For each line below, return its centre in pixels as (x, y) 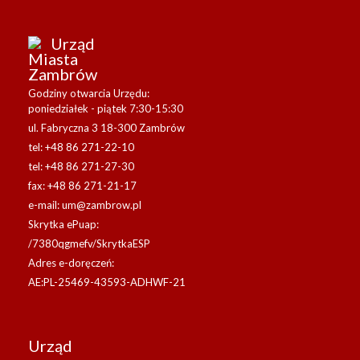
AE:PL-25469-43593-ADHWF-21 (107, 282)
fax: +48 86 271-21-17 (82, 185)
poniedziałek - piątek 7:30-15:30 (106, 108)
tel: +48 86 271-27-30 (81, 166)
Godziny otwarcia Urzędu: (89, 93)
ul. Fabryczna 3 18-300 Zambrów (106, 127)
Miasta (53, 58)
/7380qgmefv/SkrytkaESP (89, 243)
